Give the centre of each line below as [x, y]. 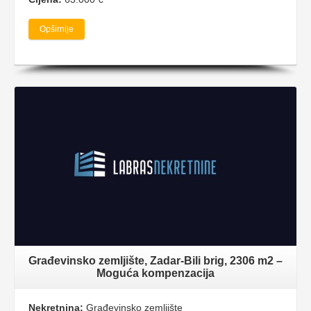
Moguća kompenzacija [155, 273]
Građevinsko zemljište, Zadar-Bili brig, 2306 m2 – [155, 260]
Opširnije [57, 30]
